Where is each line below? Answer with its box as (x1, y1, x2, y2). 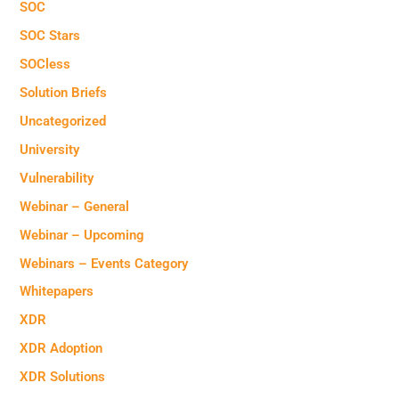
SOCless (20, 55, 71, 72)
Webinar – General (20, 198, 130, 215)
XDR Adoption (20, 340, 103, 357)
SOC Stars (20, 28, 81, 45)
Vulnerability (20, 169, 94, 186)
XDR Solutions (20, 369, 106, 386)
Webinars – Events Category (20, 255, 189, 272)
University (20, 141, 80, 158)
